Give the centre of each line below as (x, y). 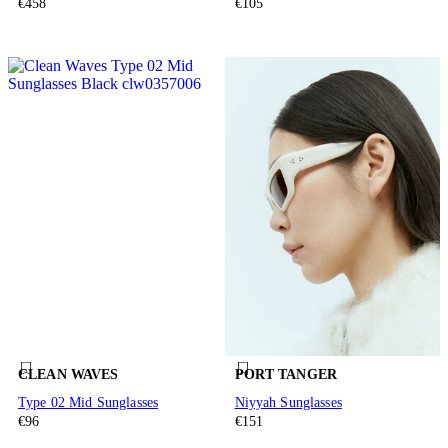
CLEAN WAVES (68, 375)
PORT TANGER (286, 375)
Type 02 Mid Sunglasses (88, 402)
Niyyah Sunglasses (288, 402)
